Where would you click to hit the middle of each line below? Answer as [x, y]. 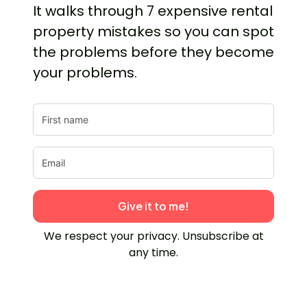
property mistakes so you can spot [153, 32]
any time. [153, 253]
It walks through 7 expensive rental [153, 11]
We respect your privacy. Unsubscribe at [153, 236]
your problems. [85, 73]
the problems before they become [153, 52]
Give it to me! [153, 206]
